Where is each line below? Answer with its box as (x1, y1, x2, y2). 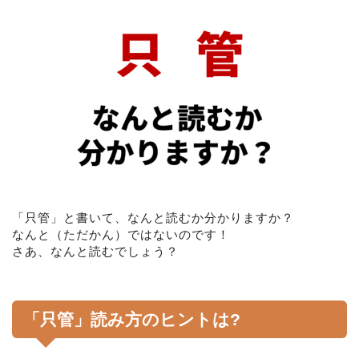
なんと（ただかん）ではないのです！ (12, 227, 230, 241)
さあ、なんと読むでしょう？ (12, 244, 179, 258)
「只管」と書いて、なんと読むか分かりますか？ (12, 210, 294, 224)
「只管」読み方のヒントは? (23, 309, 240, 329)
